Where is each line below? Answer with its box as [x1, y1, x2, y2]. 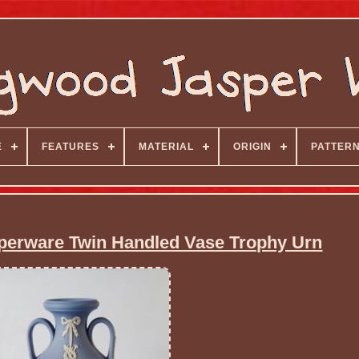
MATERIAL [138, 141, 194, 152]
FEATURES [41, 141, 99, 152]
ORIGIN [232, 141, 272, 152]
